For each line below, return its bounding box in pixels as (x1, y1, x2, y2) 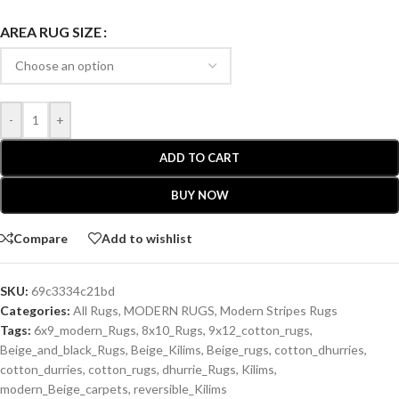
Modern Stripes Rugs (220, 303, 338, 319)
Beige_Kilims (131, 342, 201, 358)
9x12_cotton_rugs (208, 322, 310, 338)
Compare (13, 230, 68, 246)
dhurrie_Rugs (162, 362, 236, 378)
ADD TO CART (159, 151, 240, 166)
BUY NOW (170, 188, 229, 203)
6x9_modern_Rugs (34, 322, 136, 338)
